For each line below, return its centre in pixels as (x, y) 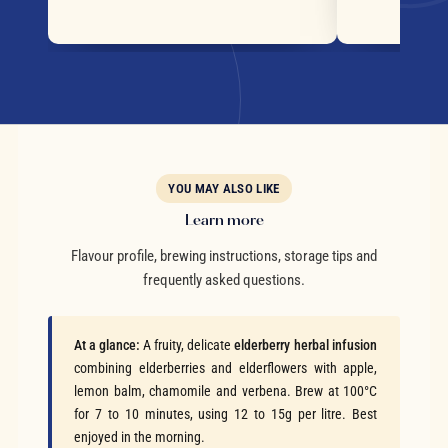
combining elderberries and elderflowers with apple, (226, 369)
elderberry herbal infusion (306, 346)
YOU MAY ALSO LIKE (224, 189)
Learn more (224, 220)
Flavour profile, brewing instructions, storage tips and (224, 256)
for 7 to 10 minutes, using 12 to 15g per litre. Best (226, 415)
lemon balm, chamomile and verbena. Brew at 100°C (226, 392)
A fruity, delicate (187, 346)
